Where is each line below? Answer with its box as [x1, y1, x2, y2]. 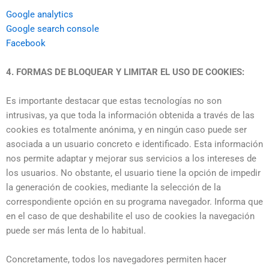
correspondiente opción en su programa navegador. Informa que [6, 196, 263, 207]
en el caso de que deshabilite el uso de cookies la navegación [6, 211, 255, 222]
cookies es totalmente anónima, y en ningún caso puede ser [6, 124, 247, 135]
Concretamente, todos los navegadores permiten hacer [6, 254, 226, 265]
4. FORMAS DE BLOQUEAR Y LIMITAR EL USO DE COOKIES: [6, 67, 244, 77]
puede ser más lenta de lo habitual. [6, 225, 146, 236]
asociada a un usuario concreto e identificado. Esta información [6, 139, 263, 150]
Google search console [6, 23, 99, 34]
